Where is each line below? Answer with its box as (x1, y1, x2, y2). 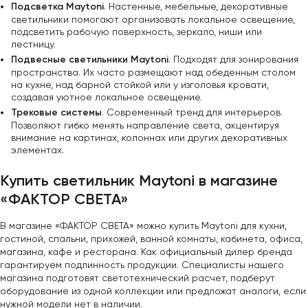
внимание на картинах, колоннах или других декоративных (11, 132, 287, 144)
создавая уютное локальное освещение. (11, 91, 202, 103)
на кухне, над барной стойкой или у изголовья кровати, (11, 79, 269, 91)
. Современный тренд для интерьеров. (102, 107, 283, 118)
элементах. (11, 144, 64, 156)
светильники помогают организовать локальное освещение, (11, 14, 295, 25)
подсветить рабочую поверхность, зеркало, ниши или (11, 26, 262, 38)
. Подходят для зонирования (168, 54, 298, 65)
